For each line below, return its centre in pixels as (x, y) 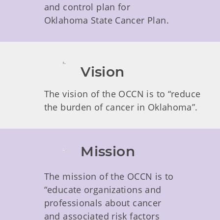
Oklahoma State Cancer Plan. (106, 20)
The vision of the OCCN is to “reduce (122, 94)
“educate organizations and (103, 189)
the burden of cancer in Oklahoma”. (121, 107)
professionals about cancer (103, 203)
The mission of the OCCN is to (109, 176)
